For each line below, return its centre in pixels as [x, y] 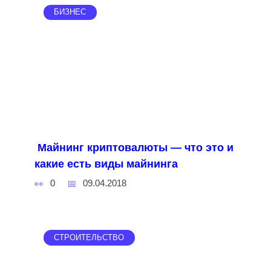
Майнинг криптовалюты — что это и [135, 147]
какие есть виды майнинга [106, 164]
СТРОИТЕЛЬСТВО [89, 238]
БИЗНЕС [70, 12]
